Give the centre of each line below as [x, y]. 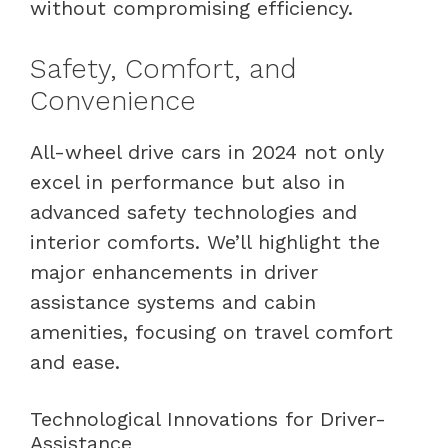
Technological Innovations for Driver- [208, 418]
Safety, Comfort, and [163, 68]
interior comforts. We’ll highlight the [205, 241]
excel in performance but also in [187, 181]
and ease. [75, 361]
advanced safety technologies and [193, 211]
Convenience [113, 100]
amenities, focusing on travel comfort [211, 331]
